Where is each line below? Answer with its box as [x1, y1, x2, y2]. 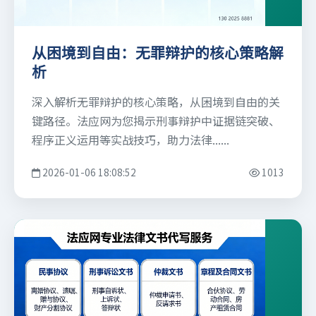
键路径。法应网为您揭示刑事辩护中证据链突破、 [32, 112, 280, 130]
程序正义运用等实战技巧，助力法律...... [32, 131, 229, 149]
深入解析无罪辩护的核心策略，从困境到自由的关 [32, 93, 280, 111]
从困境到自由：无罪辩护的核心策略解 [32, 44, 284, 63]
